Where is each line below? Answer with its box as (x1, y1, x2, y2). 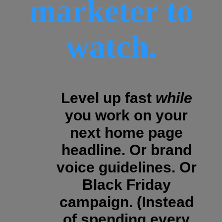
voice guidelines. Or (56, 159, 197, 175)
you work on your (65, 107, 188, 123)
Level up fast (60, 90, 156, 106)
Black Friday (82, 176, 171, 193)
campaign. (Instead (59, 194, 194, 210)
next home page (70, 124, 183, 141)
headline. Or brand (61, 142, 192, 158)
